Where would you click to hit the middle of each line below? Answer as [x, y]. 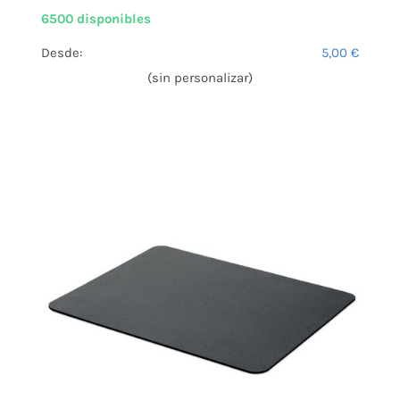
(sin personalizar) [200, 78]
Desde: [62, 53]
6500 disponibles [96, 19]
